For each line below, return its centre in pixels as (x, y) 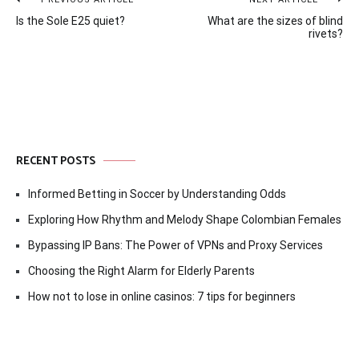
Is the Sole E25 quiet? (71, 20)
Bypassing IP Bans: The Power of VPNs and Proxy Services (175, 245)
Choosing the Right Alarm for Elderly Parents (141, 270)
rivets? (326, 33)
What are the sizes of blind (275, 20)
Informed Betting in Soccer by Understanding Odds (157, 194)
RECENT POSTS (56, 161)
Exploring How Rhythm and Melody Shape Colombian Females (185, 219)
